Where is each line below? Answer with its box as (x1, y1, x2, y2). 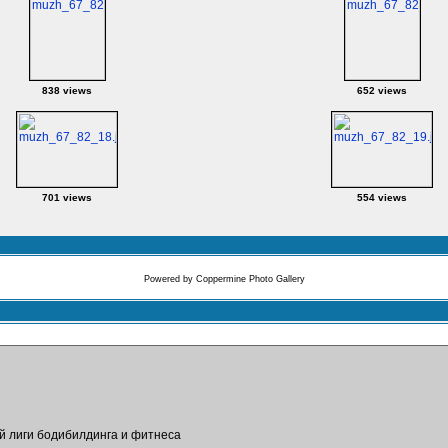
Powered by (143, 274, 196, 284)
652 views (357, 85, 407, 96)
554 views (357, 192, 407, 203)
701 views (42, 192, 92, 203)
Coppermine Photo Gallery (195, 274, 305, 284)
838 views (42, 85, 92, 96)
